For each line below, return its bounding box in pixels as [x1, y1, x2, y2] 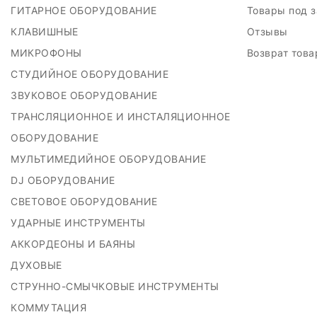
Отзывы [246, 25, 291, 38]
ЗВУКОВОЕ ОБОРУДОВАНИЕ [11, 89, 161, 101]
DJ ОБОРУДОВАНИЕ [11, 174, 118, 186]
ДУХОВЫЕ [11, 259, 65, 271]
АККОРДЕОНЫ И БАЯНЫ [11, 238, 139, 250]
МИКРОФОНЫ [11, 47, 85, 59]
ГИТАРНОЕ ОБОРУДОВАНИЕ [11, 4, 160, 16]
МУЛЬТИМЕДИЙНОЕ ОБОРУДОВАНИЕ [11, 153, 209, 165]
